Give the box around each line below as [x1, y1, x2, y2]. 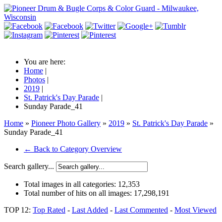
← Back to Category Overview [24, 145, 122, 153]
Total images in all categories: [24, 180, 118, 188]
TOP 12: [4, 206, 33, 214]
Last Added [72, 206, 108, 214]
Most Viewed [174, 206, 217, 214]
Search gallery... [4, 162, 54, 170]
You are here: [24, 57, 69, 66]
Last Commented [114, 206, 168, 214]
